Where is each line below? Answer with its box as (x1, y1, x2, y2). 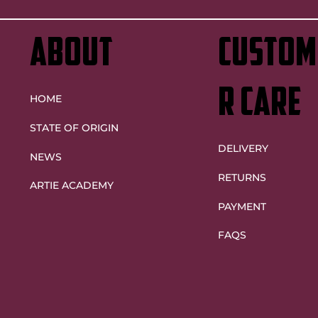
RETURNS (217, 170, 266, 184)
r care (217, 86, 302, 126)
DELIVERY (217, 142, 268, 155)
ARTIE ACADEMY (29, 178, 114, 192)
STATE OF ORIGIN (29, 121, 119, 134)
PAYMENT (217, 200, 266, 214)
